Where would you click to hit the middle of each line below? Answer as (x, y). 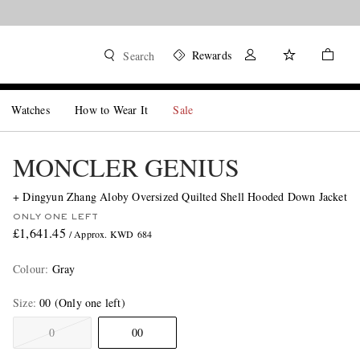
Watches (31, 110)
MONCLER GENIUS (126, 167)
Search (139, 56)
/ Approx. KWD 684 (110, 234)
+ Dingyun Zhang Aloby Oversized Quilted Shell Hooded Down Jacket (180, 196)
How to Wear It (112, 110)
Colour (29, 269)
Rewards (211, 55)
